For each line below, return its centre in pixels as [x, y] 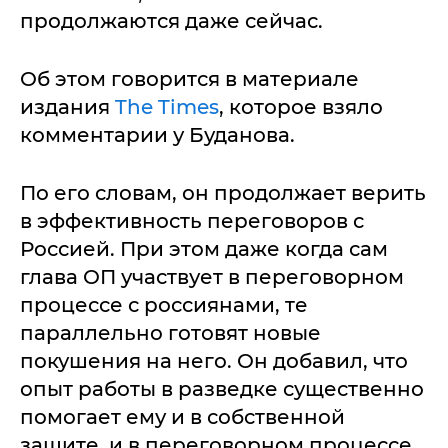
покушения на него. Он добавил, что [214, 361]
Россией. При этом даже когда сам [204, 249]
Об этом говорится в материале [189, 79]
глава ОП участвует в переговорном [212, 277]
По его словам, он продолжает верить [223, 193]
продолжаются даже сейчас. [171, 21]
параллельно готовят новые [170, 333]
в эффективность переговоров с [192, 221]
